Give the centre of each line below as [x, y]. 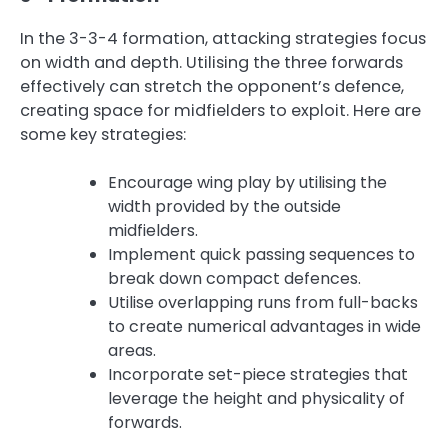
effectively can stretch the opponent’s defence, [212, 86]
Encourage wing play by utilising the [247, 182]
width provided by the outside [224, 206]
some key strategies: [103, 134]
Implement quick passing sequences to [261, 254]
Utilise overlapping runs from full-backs [263, 302]
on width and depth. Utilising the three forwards [211, 62]
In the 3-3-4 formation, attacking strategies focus [223, 38]
